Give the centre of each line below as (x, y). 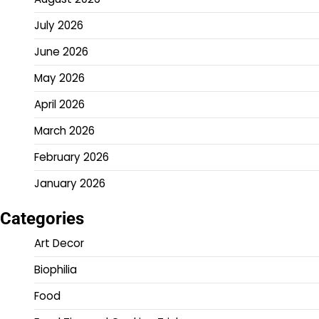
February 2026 (72, 157)
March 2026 (64, 131)
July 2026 (59, 26)
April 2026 (59, 105)
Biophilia (56, 270)
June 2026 (61, 52)
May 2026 (59, 78)
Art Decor (59, 244)
